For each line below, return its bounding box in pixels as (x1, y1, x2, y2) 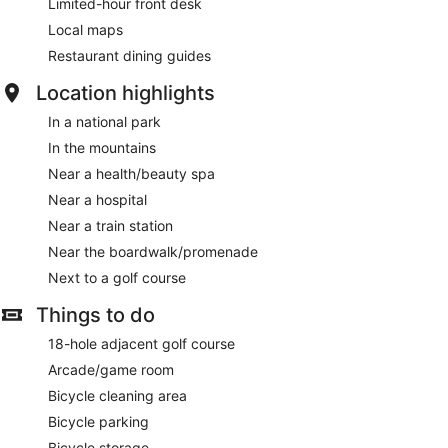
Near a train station (48, 216, 173, 234)
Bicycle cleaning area (48, 386, 187, 404)
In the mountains (48, 138, 156, 156)
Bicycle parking (48, 412, 149, 430)
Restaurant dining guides (48, 46, 211, 64)
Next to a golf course (48, 268, 186, 286)
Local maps (48, 20, 123, 38)
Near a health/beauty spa (48, 164, 215, 182)
